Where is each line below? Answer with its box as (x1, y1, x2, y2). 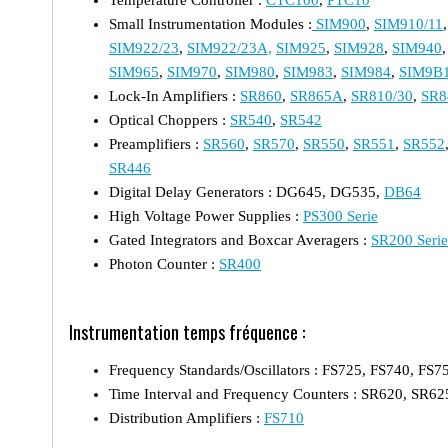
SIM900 (312, 15, 366, 32)
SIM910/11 (374, 15, 443, 32)
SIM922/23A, (187, 39, 272, 56)
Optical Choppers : (109, 111, 230, 128)
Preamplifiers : (109, 135, 203, 152)
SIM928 (334, 39, 384, 56)
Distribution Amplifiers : (109, 409, 264, 426)
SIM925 (276, 39, 326, 56)
